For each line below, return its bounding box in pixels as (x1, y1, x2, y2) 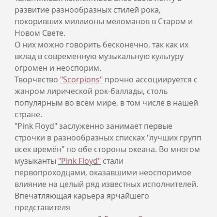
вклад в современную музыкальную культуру (15, 51, 184, 62)
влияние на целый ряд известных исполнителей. (15, 179, 198, 189)
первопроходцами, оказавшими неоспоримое (15, 167, 191, 178)
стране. (15, 109, 44, 120)
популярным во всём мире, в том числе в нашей (15, 97, 198, 108)
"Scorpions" (60, 74, 103, 85)
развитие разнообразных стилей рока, (15, 4, 161, 15)
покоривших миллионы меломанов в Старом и (15, 16, 193, 27)
